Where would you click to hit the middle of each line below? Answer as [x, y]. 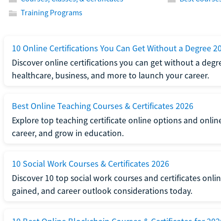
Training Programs [51, 12]
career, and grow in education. [68, 133]
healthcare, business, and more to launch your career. [110, 75]
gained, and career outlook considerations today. [102, 191]
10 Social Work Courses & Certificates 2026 [90, 163]
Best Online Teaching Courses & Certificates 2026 [102, 106]
